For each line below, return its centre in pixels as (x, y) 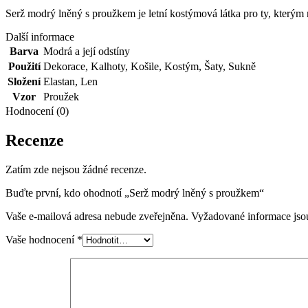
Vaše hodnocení (41, 239)
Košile (145, 66)
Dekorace (64, 66)
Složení (24, 81)
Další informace (40, 36)
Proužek (61, 96)
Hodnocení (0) (37, 111)
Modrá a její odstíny (87, 51)
